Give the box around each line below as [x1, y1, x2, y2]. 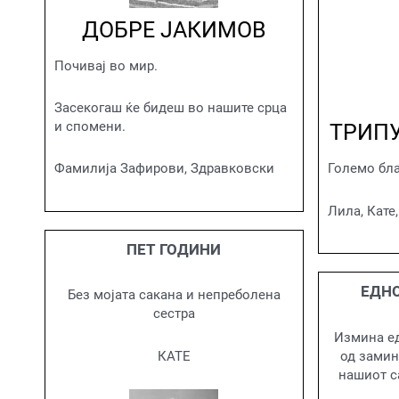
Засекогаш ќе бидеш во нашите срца [54, 100, 287, 116]
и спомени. [54, 118, 126, 134]
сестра [152, 305, 195, 322]
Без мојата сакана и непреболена [67, 287, 281, 304]
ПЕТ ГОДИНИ [126, 240, 222, 258]
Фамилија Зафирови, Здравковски [54, 160, 274, 177]
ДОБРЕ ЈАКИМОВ [81, 16, 266, 43]
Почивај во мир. [54, 57, 158, 74]
